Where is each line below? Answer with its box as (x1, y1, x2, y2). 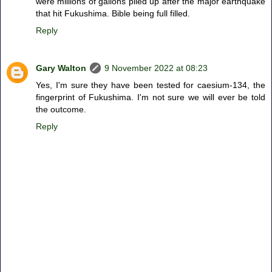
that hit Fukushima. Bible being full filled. (36, 8, 190, 19)
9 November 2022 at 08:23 (104, 63, 208, 73)
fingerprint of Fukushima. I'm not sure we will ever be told (36, 92, 265, 103)
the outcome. (36, 104, 86, 115)
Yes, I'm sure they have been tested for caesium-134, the (36, 80, 265, 90)
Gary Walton (36, 63, 86, 73)
